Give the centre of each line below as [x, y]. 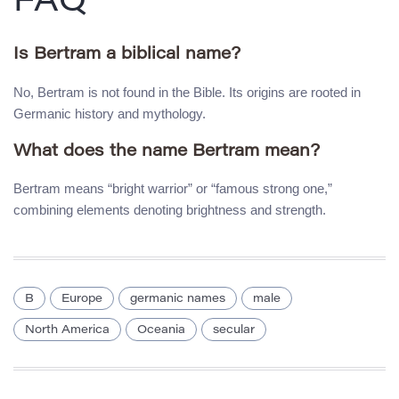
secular [234, 330]
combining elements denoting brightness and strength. [170, 210]
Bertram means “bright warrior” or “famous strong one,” [173, 189]
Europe [82, 299]
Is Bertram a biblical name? [127, 55]
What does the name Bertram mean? [167, 151]
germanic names [178, 299]
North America [67, 330]
